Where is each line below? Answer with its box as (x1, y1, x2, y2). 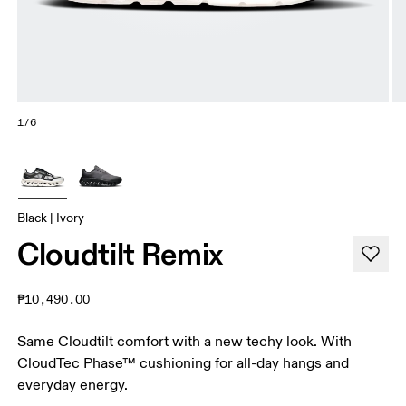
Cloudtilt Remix (17, 234, 224, 273)
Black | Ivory (17, 209, 85, 226)
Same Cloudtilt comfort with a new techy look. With (17, 332, 353, 351)
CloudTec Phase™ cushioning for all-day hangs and (17, 353, 350, 372)
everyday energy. (17, 375, 129, 394)
